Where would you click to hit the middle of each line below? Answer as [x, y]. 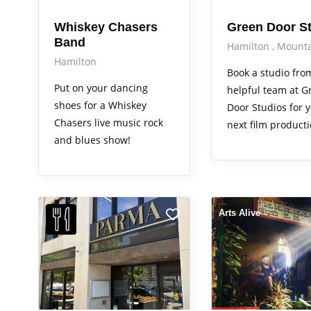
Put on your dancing [101, 87]
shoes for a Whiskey [100, 105]
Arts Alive [239, 212]
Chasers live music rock [109, 122]
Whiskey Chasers [106, 27]
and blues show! [92, 140]
